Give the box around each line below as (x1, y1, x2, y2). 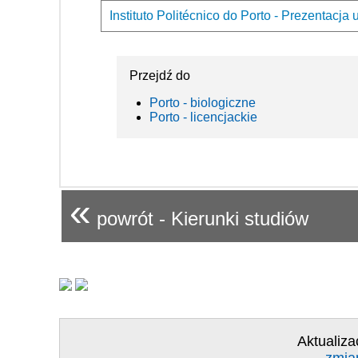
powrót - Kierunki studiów (91, 208, 308, 230)
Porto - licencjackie (149, 110, 257, 125)
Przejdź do (129, 69, 190, 83)
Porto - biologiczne (149, 96, 256, 110)
